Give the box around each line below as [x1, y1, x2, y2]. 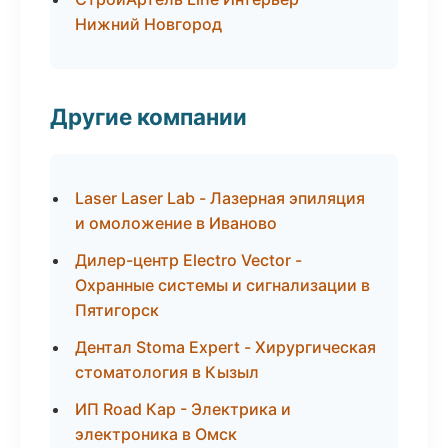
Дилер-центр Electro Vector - [75, 250, 302, 270]
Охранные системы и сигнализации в [75, 275, 370, 295]
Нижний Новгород [75, 14, 222, 34]
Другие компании [50, 103, 247, 130]
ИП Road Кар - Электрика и [75, 399, 291, 419]
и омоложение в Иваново [75, 213, 277, 233]
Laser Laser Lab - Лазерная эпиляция [75, 188, 365, 208]
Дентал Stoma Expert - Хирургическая [75, 337, 376, 357]
